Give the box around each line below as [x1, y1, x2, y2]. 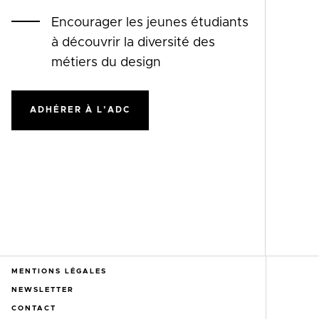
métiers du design [51, 56, 161, 69]
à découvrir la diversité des [51, 36, 215, 49]
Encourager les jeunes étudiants [51, 16, 249, 29]
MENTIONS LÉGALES [11, 267, 107, 275]
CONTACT [11, 304, 56, 312]
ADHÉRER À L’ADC [30, 105, 130, 114]
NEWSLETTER [11, 286, 74, 293]
